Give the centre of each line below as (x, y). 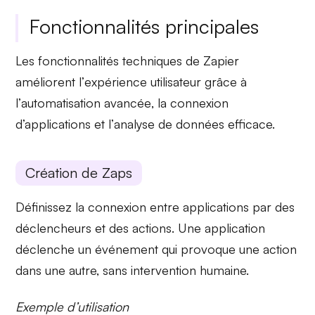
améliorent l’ (50, 82)
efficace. (250, 124)
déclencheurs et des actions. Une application (141, 227)
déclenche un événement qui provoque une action (156, 249)
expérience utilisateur (143, 82)
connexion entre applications (169, 206)
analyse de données (169, 124)
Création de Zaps (79, 172)
